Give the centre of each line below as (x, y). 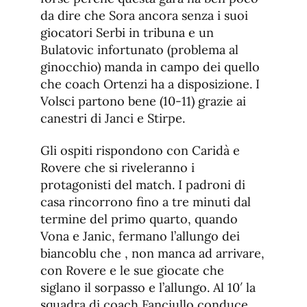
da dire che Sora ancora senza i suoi (144, 16)
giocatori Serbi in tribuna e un (127, 33)
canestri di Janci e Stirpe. (113, 119)
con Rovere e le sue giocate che (132, 271)
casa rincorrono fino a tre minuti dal (146, 202)
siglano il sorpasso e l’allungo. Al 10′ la (148, 288)
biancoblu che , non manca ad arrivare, (152, 254)
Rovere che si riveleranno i (118, 168)
